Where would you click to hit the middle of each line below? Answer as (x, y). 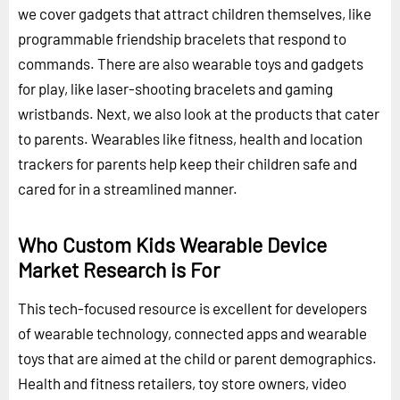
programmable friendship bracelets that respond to (182, 38)
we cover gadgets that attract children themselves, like (195, 13)
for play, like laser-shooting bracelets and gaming (175, 88)
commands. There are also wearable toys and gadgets (191, 63)
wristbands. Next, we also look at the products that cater (199, 113)
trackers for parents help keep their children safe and (187, 163)
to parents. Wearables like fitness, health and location (190, 138)
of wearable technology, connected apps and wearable (192, 333)
